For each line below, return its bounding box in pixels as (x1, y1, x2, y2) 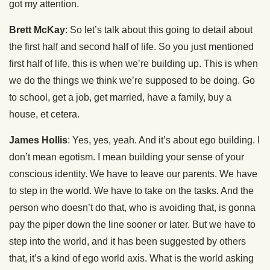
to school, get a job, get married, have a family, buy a (9, 92, 231, 102)
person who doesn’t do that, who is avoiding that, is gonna (9, 202, 256, 213)
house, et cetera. (9, 109, 80, 119)
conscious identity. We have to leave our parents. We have (9, 169, 257, 179)
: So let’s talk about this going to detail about (65, 25, 253, 35)
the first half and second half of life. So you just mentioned (9, 42, 254, 52)
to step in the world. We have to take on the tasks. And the (9, 186, 254, 196)
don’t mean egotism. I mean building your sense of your (9, 152, 244, 162)
